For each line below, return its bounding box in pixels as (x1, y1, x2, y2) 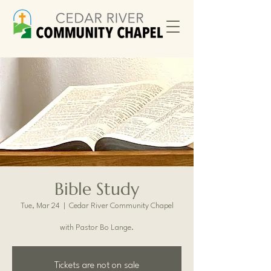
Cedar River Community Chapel (68, 202, 174, 210)
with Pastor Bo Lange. (60, 224, 134, 232)
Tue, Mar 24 (20, 202, 60, 210)
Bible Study (54, 178, 139, 200)
